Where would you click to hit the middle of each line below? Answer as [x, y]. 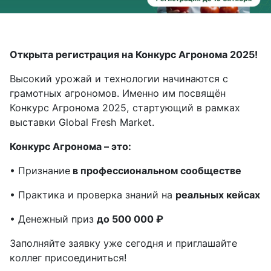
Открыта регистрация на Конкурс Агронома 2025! [134, 55]
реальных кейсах [218, 195]
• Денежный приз [53, 219]
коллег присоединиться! [70, 258]
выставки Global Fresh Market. [82, 122]
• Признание [40, 171]
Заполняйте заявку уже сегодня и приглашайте [123, 243]
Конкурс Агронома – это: [70, 147]
